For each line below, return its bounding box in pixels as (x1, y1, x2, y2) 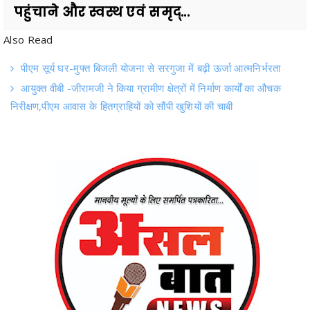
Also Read (3, 33, 53, 47)
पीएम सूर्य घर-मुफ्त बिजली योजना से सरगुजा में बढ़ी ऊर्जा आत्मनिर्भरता (21, 61, 281, 75)
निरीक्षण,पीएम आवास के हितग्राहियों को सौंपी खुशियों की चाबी (10, 99, 233, 113)
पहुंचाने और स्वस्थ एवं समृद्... (14, 3, 190, 22)
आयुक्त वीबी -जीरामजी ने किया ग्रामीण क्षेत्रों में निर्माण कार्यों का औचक (21, 81, 281, 95)
